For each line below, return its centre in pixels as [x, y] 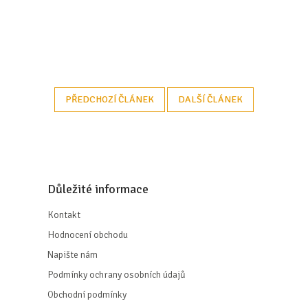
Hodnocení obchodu [87, 234]
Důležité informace [98, 189]
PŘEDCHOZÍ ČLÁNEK [110, 99]
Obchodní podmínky [87, 294]
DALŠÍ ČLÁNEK [210, 99]
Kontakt [64, 214]
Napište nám [72, 254]
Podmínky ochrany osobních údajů [116, 274]
